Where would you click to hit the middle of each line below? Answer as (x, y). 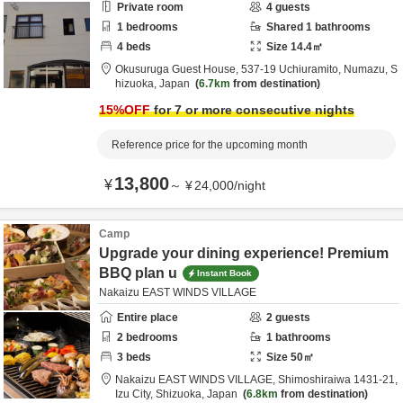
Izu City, (135, 394)
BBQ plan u (138, 273)
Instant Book (224, 273)
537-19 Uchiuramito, (292, 69)
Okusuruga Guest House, (178, 69)
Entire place (148, 318)
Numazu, (367, 69)
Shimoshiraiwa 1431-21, (338, 380)
